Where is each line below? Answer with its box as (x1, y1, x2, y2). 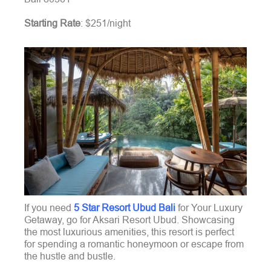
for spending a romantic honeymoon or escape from (24, 238, 244, 250)
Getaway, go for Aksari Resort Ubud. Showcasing (24, 214, 235, 226)
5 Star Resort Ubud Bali (71, 202, 175, 214)
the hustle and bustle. (24, 250, 116, 262)
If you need (24, 202, 71, 214)
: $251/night (80, 18, 131, 29)
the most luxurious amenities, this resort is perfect (24, 226, 234, 238)
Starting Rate (24, 18, 80, 29)
